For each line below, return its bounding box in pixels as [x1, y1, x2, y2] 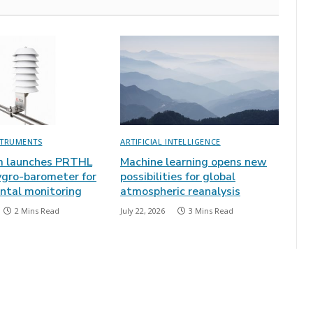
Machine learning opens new [120, 154, 267, 170]
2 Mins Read [15, 205, 59, 217]
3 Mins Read [189, 205, 233, 217]
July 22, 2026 [120, 205, 165, 217]
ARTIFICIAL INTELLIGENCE [120, 136, 221, 147]
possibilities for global [120, 169, 235, 185]
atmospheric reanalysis [120, 184, 240, 200]
